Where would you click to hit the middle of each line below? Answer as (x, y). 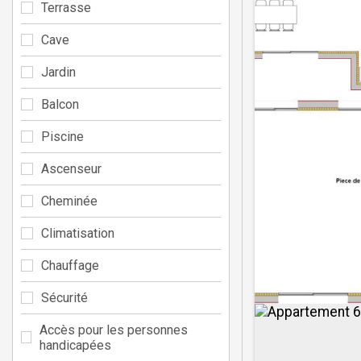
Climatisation (78, 233)
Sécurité (64, 297)
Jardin (58, 72)
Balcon (60, 104)
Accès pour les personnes (113, 330)
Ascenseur (71, 168)
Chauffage (70, 265)
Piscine (62, 136)
